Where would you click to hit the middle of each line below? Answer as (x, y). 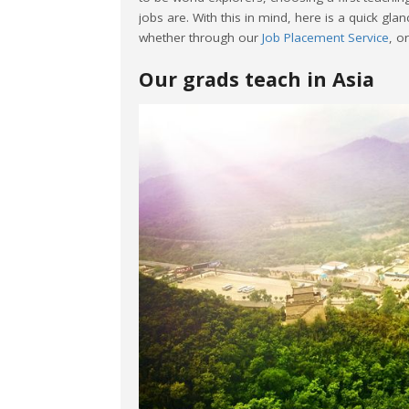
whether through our (200, 37)
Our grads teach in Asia (257, 79)
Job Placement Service (325, 37)
